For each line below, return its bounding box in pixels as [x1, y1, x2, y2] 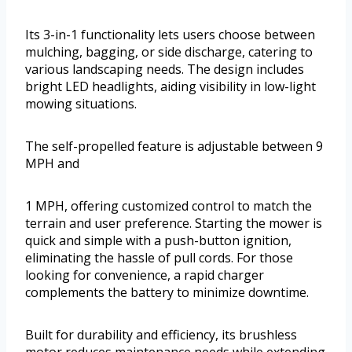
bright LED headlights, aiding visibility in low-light [25, 78, 316, 96]
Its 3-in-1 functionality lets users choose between [25, 26, 315, 44]
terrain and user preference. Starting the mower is [25, 214, 322, 233]
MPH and [25, 155, 79, 173]
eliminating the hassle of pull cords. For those [25, 249, 293, 267]
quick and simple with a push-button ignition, [25, 232, 291, 250]
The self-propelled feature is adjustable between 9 [25, 137, 323, 156]
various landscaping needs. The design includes [25, 60, 304, 79]
